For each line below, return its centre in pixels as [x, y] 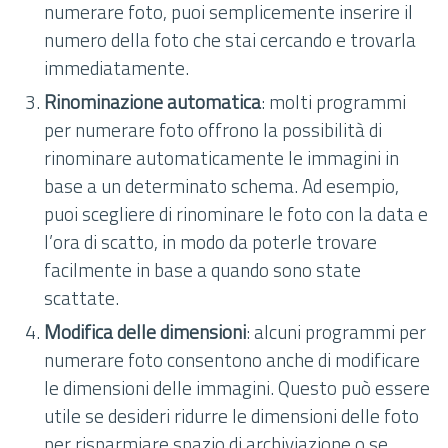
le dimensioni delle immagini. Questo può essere [237, 387]
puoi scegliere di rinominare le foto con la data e [236, 213]
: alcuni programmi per [336, 331]
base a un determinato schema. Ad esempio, [221, 185]
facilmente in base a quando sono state [202, 269]
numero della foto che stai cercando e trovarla [230, 39]
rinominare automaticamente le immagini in [221, 157]
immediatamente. [116, 67]
